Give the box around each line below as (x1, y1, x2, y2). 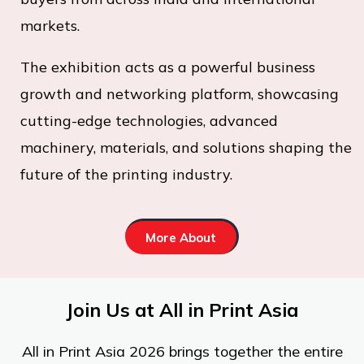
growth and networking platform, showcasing (20, 84, 339, 103)
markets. (20, 16, 80, 35)
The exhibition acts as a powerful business (20, 58, 315, 76)
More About (145, 230, 216, 245)
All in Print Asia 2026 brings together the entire (21, 342, 343, 361)
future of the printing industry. (20, 165, 232, 184)
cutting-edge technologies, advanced (20, 111, 278, 130)
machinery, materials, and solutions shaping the (20, 138, 352, 157)
